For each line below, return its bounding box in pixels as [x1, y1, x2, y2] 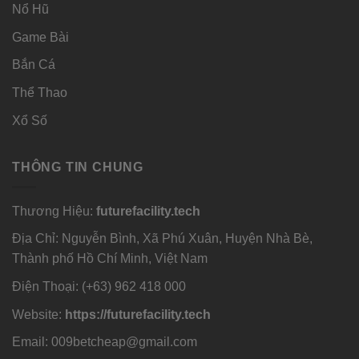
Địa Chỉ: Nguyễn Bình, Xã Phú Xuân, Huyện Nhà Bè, [12, 232, 313, 246]
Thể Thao [12, 86, 67, 100]
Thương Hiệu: [12, 204, 96, 218]
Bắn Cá [12, 58, 55, 72]
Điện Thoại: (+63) [12, 279, 115, 293]
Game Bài [12, 30, 69, 44]
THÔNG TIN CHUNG [12, 160, 143, 175]
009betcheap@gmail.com [51, 335, 197, 349]
